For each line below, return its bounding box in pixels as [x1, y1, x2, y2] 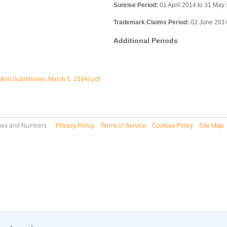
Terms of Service [100, 121, 146, 129]
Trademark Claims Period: [113, 19, 189, 26]
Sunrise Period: [113, 2, 158, 9]
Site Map [199, 121, 223, 129]
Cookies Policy [152, 121, 193, 129]
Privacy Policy [56, 121, 94, 129]
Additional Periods [113, 36, 178, 45]
